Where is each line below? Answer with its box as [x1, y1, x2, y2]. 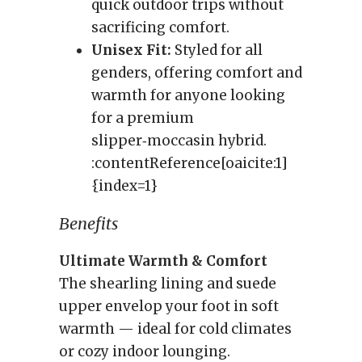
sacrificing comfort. [91, 19, 229, 36]
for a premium [91, 109, 194, 127]
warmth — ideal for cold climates [59, 320, 292, 338]
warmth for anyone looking [91, 86, 285, 104]
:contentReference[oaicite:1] [91, 154, 288, 172]
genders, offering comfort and [91, 64, 302, 82]
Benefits [59, 213, 118, 234]
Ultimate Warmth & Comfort [59, 252, 267, 270]
